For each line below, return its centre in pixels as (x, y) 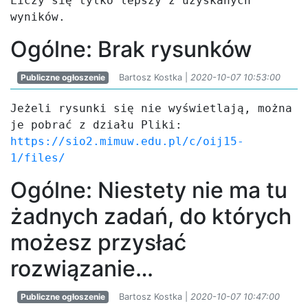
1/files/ (38, 158)
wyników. (38, 17)
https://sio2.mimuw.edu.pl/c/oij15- (127, 141)
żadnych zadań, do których (151, 216)
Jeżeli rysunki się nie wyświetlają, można (151, 108)
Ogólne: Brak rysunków (131, 49)
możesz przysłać (98, 242)
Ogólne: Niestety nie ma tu (149, 190)
